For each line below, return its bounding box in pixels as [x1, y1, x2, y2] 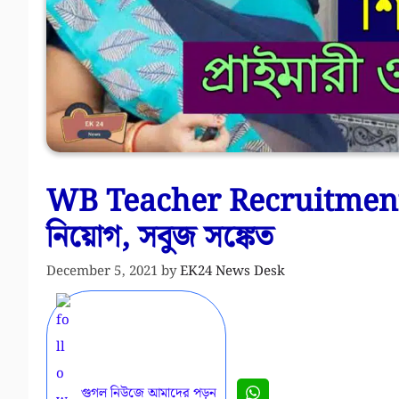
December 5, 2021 [46, 260, 158, 283]
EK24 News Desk [180, 260, 285, 283]
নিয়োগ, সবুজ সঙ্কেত [46, 213, 273, 262]
